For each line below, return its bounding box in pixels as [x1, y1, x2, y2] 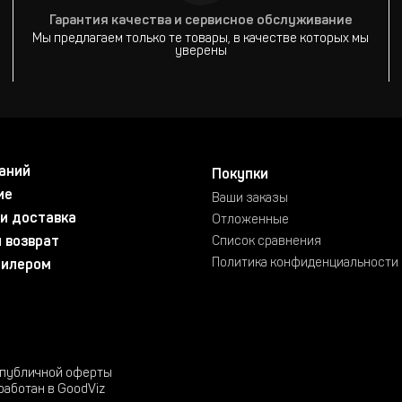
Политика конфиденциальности [212, 258, 399, 270]
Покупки [212, 168, 269, 182]
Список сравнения [212, 236, 322, 249]
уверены [174, 46, 227, 58]
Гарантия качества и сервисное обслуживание [48, 14, 353, 28]
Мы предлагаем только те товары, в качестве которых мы [32, 33, 370, 46]
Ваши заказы [212, 193, 289, 205]
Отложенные [212, 214, 290, 227]
